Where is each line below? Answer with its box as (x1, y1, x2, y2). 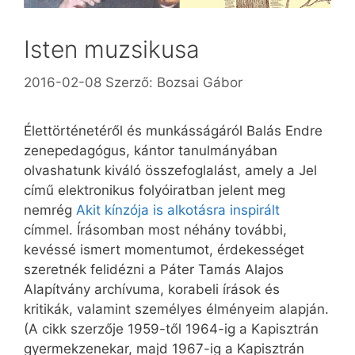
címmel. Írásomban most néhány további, (24, 221, 287, 238)
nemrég (24, 201, 76, 218)
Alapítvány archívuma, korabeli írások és (24, 281, 280, 297)
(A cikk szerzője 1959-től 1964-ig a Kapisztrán (24, 320, 319, 337)
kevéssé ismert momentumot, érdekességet (24, 241, 304, 258)
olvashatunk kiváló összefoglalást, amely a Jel (24, 162, 317, 178)
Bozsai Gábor (157, 74, 242, 90)
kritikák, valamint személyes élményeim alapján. (24, 300, 329, 317)
